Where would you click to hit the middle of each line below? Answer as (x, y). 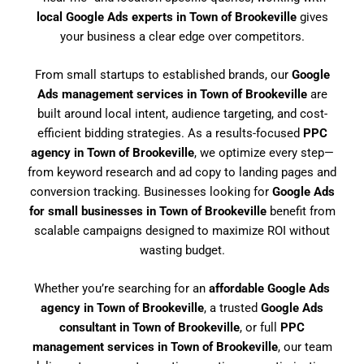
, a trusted (232, 308)
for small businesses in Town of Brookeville (147, 211)
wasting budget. (182, 250)
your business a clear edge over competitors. (182, 36)
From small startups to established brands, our (163, 74)
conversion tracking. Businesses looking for (151, 191)
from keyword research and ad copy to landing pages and (182, 172)
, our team (305, 347)
